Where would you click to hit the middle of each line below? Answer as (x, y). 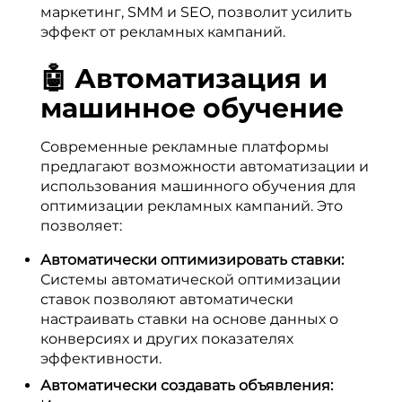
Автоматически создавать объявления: (187, 385)
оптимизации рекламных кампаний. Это (192, 206)
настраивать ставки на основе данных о (189, 319)
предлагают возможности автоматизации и (205, 166)
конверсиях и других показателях (167, 339)
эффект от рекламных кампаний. (163, 32)
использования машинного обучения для (198, 186)
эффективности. (101, 358)
